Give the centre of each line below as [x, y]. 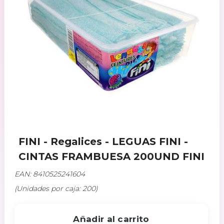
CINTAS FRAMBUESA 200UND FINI [111, 156]
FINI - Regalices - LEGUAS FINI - [103, 141]
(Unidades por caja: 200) [56, 188]
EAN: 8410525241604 [50, 174]
